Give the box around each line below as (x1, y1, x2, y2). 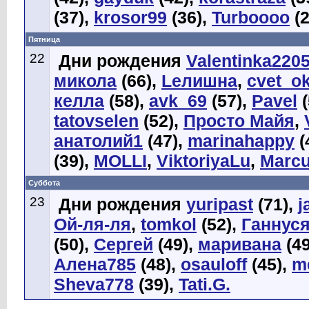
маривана (198, 235, 281, 254)
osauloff (181, 255, 247, 274)
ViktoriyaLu (157, 151, 250, 170)
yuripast (186, 195, 253, 214)
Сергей (94, 235, 153, 254)
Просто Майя (183, 111, 295, 130)
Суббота (28, 179, 60, 187)
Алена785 (54, 255, 136, 274)
